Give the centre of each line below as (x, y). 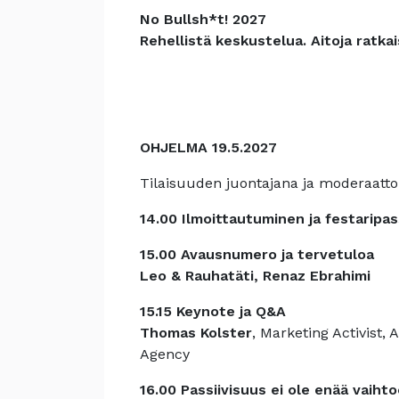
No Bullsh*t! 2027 (203, 19)
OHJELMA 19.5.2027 (208, 147)
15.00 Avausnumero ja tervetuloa (257, 254)
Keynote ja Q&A (231, 311)
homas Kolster (201, 333)
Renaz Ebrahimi (317, 276)
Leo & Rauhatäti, (199, 276)
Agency (165, 354)
